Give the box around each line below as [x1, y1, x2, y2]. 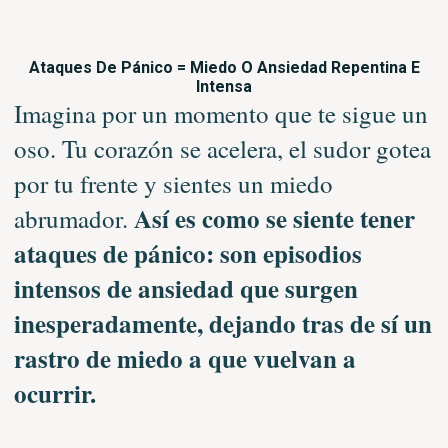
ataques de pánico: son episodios [13, 234, 362, 272]
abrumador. [13, 201, 128, 235]
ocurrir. [13, 374, 96, 412]
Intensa [196, 76, 252, 96]
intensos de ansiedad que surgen [13, 269, 358, 307]
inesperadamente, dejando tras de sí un [13, 304, 432, 342]
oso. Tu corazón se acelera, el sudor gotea [13, 131, 431, 165]
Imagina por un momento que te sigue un [13, 96, 428, 130]
